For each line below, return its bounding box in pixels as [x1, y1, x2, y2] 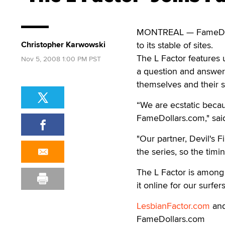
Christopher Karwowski [21, 39, 105, 50]
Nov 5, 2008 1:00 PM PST [21, 54, 101, 64]
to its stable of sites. [137, 39, 213, 51]
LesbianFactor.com [137, 199, 210, 212]
